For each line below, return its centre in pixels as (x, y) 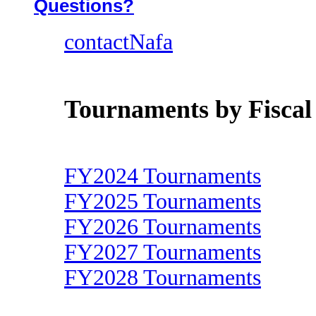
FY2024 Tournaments (163, 176)
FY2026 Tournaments (163, 226)
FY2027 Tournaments (163, 252)
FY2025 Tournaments (163, 201)
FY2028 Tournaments (163, 277)
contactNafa (119, 42)
